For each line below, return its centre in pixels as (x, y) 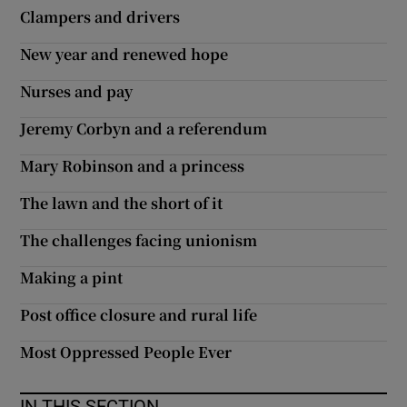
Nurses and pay (77, 91)
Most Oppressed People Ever (126, 352)
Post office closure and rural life (139, 315)
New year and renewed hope (124, 54)
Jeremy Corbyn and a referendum (144, 129)
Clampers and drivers (100, 17)
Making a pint (72, 278)
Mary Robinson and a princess (133, 166)
